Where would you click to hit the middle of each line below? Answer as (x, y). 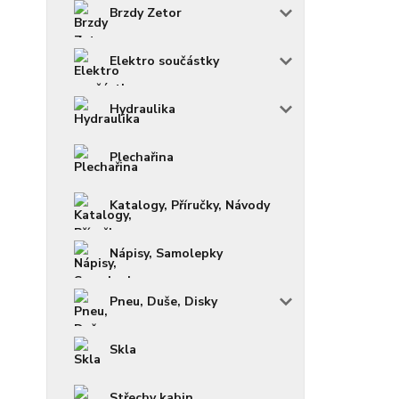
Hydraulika (142, 110)
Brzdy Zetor (146, 13)
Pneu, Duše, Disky (163, 302)
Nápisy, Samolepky (166, 254)
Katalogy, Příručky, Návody (190, 206)
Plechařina (142, 158)
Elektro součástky (164, 61)
